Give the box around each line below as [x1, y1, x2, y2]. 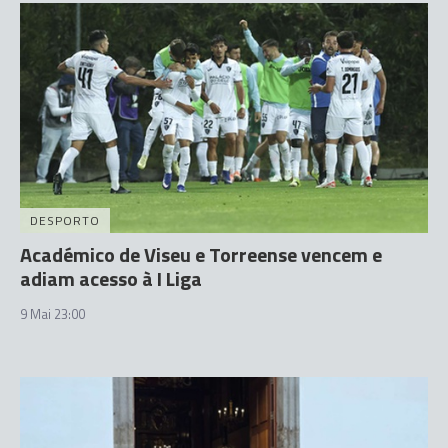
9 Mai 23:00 [20, 303, 85, 324]
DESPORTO [30, 210, 100, 230]
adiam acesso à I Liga [20, 262, 202, 294]
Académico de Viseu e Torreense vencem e [20, 238, 382, 270]
